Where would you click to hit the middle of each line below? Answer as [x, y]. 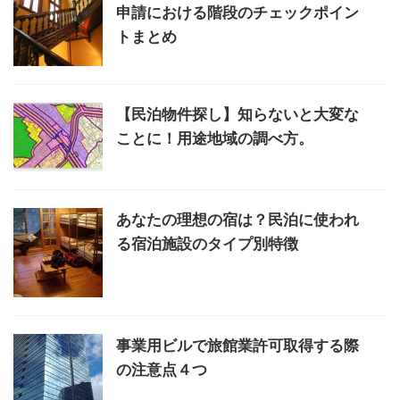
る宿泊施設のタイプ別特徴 [207, 244]
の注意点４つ [162, 370]
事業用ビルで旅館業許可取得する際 [237, 346]
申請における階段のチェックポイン [237, 12]
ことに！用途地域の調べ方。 [215, 138]
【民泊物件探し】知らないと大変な [237, 114]
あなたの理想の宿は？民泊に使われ [237, 220]
